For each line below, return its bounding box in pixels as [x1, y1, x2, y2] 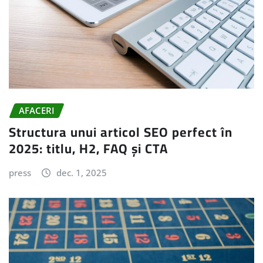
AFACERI [19, 104, 55, 117]
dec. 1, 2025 [56, 166, 107, 178]
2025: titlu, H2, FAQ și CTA [9, 136, 168, 161]
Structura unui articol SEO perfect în [9, 119, 232, 144]
